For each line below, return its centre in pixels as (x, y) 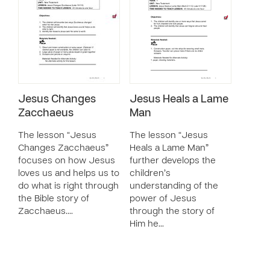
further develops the (173, 161)
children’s (150, 174)
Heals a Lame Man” (169, 148)
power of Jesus (163, 199)
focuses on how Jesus (67, 161)
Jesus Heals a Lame (179, 100)
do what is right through (68, 186)
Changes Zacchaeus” (63, 148)
